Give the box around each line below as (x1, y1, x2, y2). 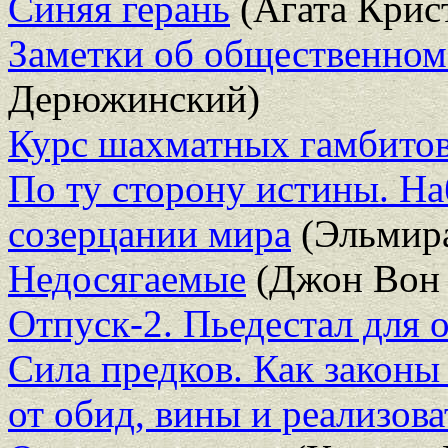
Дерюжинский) (8, 76, 260, 120)
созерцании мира (8, 211, 291, 255)
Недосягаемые (8, 256, 246, 300)
